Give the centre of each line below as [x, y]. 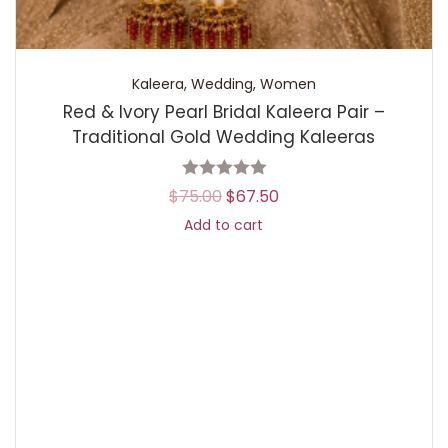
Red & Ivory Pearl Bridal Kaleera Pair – [223, 112]
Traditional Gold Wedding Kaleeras [224, 137]
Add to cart [224, 225]
